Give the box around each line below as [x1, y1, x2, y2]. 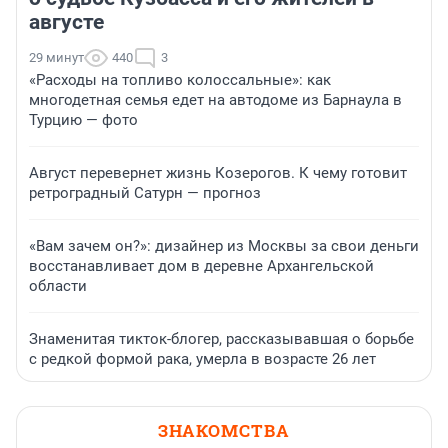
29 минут [29, 49, 84, 65]
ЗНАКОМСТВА [158, 418, 290, 442]
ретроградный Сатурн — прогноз [29, 183, 261, 202]
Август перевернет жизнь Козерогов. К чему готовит [29, 163, 407, 182]
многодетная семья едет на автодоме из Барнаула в [29, 90, 402, 109]
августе [29, 9, 104, 34]
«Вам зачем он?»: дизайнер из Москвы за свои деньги [29, 236, 419, 255]
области [29, 276, 87, 295]
